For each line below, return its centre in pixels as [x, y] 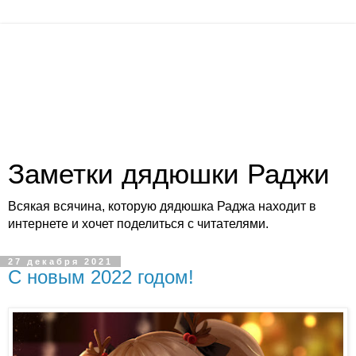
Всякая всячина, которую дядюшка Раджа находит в [162, 206]
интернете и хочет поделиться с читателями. [138, 224]
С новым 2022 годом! [101, 277]
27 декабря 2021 [60, 261]
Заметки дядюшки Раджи [169, 174]
